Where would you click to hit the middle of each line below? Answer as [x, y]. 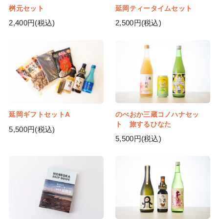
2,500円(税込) [138, 23]
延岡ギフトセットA [40, 115]
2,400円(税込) [32, 23]
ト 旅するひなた [143, 125]
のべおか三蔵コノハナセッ [157, 115]
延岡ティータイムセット [154, 9]
